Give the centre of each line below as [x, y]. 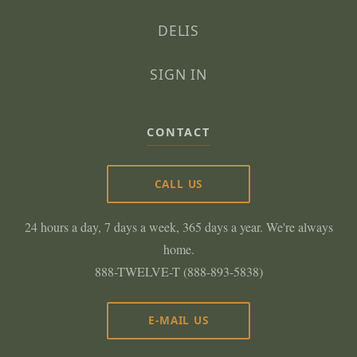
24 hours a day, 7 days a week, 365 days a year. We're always [178, 226]
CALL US [178, 183]
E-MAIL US [178, 320]
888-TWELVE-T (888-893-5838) [178, 271]
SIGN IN [178, 75]
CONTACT [178, 132]
